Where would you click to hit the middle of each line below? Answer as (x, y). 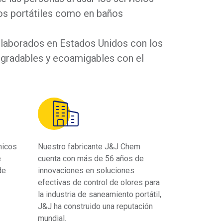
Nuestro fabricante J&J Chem (89, 146)
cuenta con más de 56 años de (91, 158)
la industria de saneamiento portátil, (100, 194)
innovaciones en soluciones (86, 170)
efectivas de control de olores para (99, 182)
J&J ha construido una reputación (95, 206)
